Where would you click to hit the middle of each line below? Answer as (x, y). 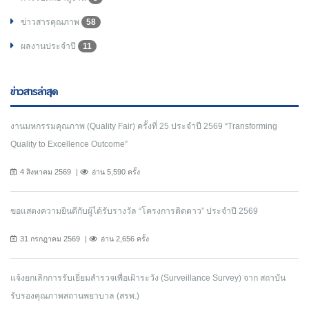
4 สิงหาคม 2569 (46, 172)
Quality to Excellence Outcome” (69, 144)
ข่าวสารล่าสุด (34, 93)
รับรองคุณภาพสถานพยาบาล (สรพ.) (75, 296)
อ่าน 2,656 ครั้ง (125, 239)
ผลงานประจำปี (49, 47)
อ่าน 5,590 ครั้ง (116, 172)
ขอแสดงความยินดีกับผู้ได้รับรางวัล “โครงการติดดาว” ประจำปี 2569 (134, 211)
